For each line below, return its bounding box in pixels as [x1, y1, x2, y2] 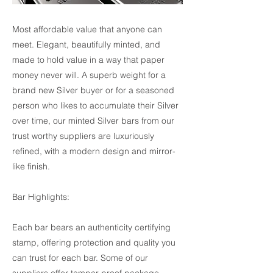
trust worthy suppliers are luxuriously [12, 130, 154, 141]
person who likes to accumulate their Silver [12, 100, 179, 111]
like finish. [12, 161, 50, 172]
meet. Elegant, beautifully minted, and [12, 39, 160, 50]
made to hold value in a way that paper [12, 54, 165, 65]
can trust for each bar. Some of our [12, 252, 148, 263]
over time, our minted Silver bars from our [12, 115, 174, 126]
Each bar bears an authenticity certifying [12, 222, 171, 233]
